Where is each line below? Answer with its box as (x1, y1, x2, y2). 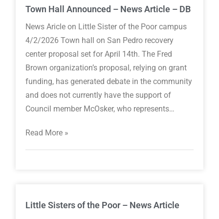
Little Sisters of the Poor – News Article (25, 200, 180, 211)
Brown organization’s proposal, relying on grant (25, 63, 187, 73)
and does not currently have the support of (25, 90, 172, 100)
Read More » (25, 128, 69, 138)
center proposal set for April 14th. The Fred (25, 49, 173, 59)
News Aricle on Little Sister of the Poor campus (25, 22, 187, 32)
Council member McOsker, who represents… (25, 104, 175, 114)
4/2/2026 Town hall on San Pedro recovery (25, 36, 174, 45)
